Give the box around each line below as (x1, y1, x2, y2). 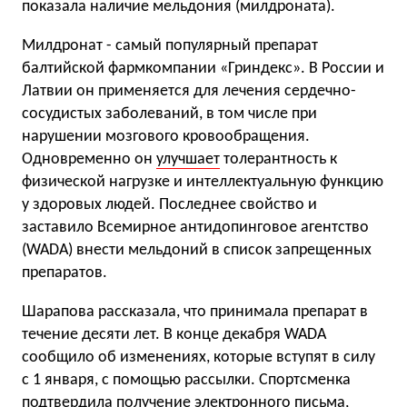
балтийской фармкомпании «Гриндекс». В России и (22, 60, 384, 77)
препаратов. (22, 264, 107, 282)
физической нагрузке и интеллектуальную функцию (22, 174, 383, 191)
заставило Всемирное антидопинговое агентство (22, 219, 369, 236)
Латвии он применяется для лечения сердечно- (22, 83, 356, 100)
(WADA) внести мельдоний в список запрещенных (22, 242, 372, 259)
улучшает (156, 151, 220, 168)
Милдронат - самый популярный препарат (22, 37, 318, 55)
